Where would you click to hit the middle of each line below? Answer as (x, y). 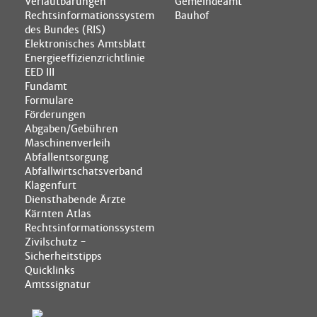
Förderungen (55, 114)
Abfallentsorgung (67, 157)
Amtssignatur (58, 284)
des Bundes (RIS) (65, 29)
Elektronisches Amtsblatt (85, 44)
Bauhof (192, 15)
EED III (40, 72)
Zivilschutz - (56, 242)
